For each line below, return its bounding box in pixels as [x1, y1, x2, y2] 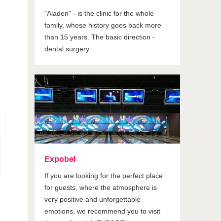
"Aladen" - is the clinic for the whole [44, 9, 154, 17]
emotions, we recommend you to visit [44, 207, 161, 215]
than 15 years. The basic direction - [44, 33, 155, 41]
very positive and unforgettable [44, 195, 141, 203]
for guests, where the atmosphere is [44, 184, 157, 191]
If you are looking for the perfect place [44, 172, 163, 180]
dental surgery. [44, 45, 91, 53]
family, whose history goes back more [44, 21, 162, 29]
